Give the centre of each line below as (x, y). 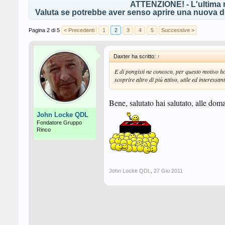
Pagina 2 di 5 (44, 30)
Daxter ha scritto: (135, 56)
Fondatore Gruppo (59, 123)
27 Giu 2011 (168, 171)
